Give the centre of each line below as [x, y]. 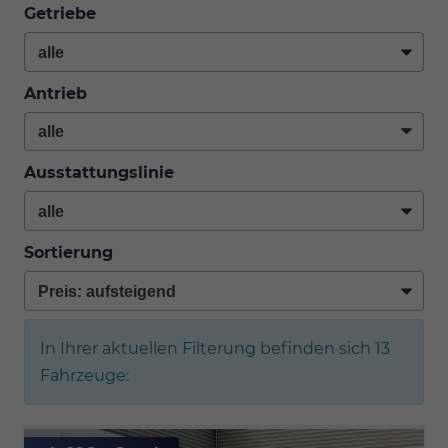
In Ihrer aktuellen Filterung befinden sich [207, 348]
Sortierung [68, 252]
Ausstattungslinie [99, 173]
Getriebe [60, 14]
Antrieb [55, 93]
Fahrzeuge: [84, 375]
